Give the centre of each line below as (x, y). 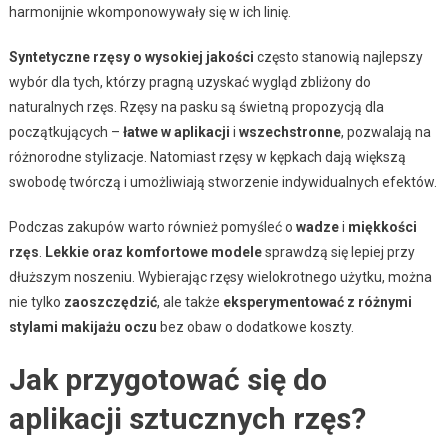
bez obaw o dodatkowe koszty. (255, 326)
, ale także (189, 301)
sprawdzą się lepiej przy (338, 251)
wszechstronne (289, 131)
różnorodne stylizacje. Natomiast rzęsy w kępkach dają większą (207, 156)
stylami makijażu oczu (82, 326)
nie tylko (36, 301)
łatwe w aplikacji (176, 131)
